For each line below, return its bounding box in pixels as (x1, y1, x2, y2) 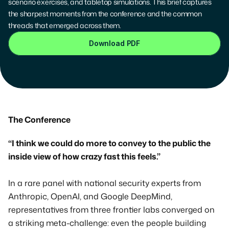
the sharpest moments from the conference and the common (8, 9, 202, 18)
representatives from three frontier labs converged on (8, 204, 215, 215)
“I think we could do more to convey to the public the (8, 138, 211, 149)
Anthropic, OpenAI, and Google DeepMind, (8, 191, 172, 202)
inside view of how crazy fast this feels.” (8, 151, 161, 162)
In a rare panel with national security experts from (8, 177, 201, 189)
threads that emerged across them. (8, 20, 121, 30)
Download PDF (88, 39, 141, 48)
